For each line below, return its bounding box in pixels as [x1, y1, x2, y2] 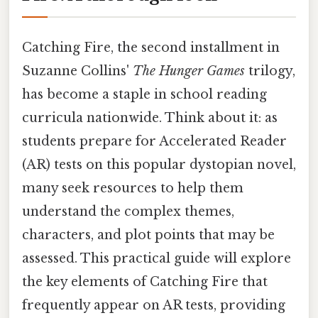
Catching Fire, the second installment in [22, 39, 280, 55]
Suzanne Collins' [22, 62, 133, 79]
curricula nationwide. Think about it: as [22, 109, 278, 126]
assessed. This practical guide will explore [22, 250, 291, 266]
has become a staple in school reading [22, 86, 267, 102]
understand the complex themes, [22, 203, 234, 219]
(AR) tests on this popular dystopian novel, [22, 156, 296, 172]
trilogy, [245, 62, 295, 79]
